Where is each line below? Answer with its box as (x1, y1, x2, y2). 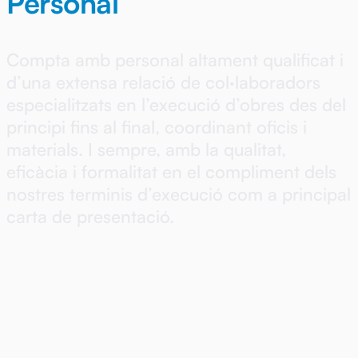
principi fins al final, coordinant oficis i (6, 115, 307, 137)
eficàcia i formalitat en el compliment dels (6, 160, 336, 182)
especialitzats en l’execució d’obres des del (6, 93, 346, 115)
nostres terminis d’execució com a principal (6, 182, 351, 205)
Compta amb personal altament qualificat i (6, 48, 344, 70)
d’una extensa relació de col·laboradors (6, 70, 320, 93)
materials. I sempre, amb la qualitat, (6, 137, 286, 160)
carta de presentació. (6, 205, 174, 227)
